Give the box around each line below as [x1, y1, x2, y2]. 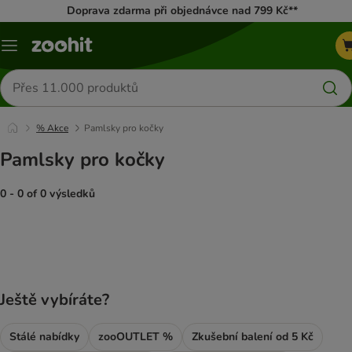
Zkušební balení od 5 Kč [192, 328, 313, 344]
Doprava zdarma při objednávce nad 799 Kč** [66, 3, 298, 18]
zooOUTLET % [98, 328, 173, 344]
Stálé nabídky [9, 328, 79, 344]
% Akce [36, 122, 68, 134]
